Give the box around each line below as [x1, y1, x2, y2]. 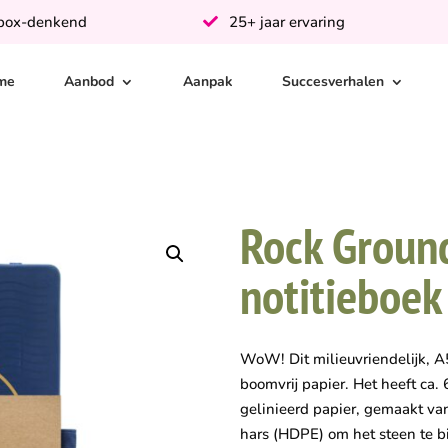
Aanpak [182, 72, 233, 91]
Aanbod [63, 72, 114, 91]
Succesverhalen [281, 72, 384, 91]
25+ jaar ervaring [225, 12, 345, 32]
